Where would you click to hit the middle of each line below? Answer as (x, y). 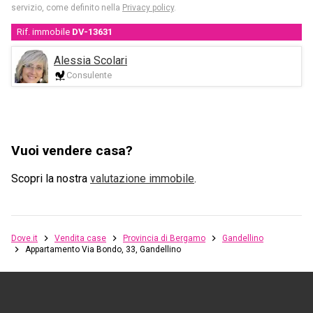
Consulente (89, 75)
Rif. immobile (44, 32)
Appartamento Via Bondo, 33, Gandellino (103, 250)
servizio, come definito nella (66, 8)
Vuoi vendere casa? (72, 151)
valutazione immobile (142, 179)
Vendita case (80, 239)
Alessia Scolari (90, 60)
